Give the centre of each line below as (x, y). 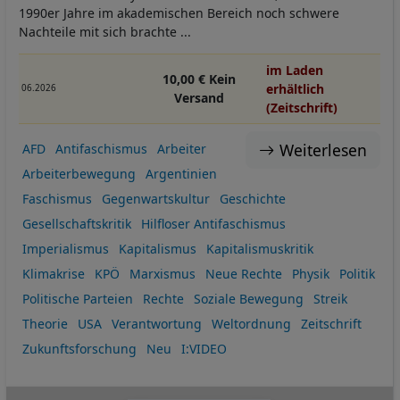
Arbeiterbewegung (79, 174)
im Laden (295, 70)
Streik (330, 299)
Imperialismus (65, 249)
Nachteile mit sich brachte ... (105, 31)
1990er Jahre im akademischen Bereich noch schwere (179, 12)
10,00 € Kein (199, 79)
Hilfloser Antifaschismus (213, 224)
